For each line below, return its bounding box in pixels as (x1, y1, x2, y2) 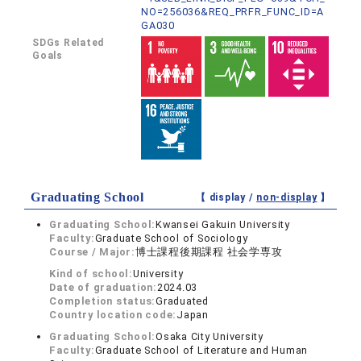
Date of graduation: (49, 281, 157, 293)
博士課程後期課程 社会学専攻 (135, 246, 283, 258)
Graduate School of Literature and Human (94, 344, 309, 356)
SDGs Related (32, 37, 105, 48)
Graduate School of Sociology (94, 232, 248, 244)
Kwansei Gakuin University (156, 218, 290, 230)
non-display (256, 192, 317, 203)
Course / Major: (49, 246, 135, 258)
